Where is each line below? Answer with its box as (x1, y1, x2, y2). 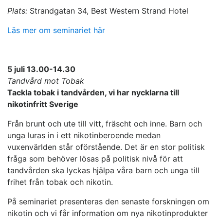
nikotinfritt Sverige (7, 99, 78, 109)
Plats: (7, 6, 27, 16)
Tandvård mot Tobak (7, 76, 84, 86)
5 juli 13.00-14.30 (7, 64, 75, 74)
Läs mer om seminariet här (7, 25, 105, 36)
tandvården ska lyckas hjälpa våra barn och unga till (7, 165, 200, 176)
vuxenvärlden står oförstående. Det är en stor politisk (7, 142, 205, 152)
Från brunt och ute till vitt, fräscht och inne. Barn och (7, 119, 202, 129)
